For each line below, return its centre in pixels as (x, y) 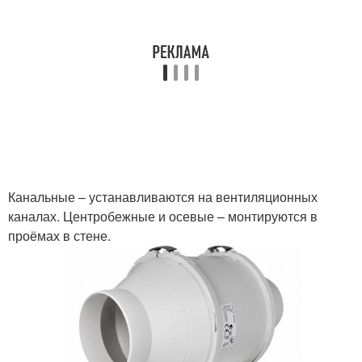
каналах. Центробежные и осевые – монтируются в (163, 216)
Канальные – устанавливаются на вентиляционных (163, 197)
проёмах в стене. (59, 236)
